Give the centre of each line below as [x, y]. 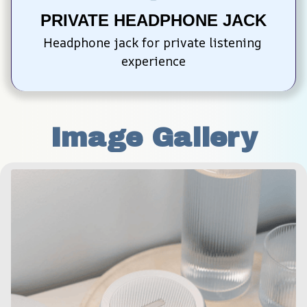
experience [153, 61]
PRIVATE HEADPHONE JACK [153, 20]
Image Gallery [153, 137]
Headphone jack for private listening [152, 42]
